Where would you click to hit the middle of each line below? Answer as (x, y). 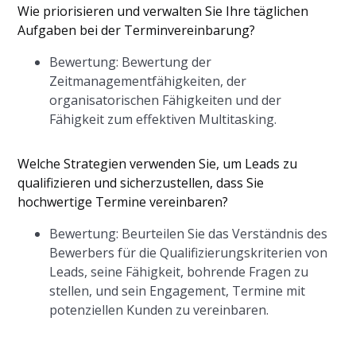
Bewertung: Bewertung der (131, 62)
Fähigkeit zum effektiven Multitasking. (163, 119)
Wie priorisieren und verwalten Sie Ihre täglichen (163, 11)
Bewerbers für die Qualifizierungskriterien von (189, 253)
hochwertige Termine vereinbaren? (123, 202)
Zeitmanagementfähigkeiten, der (148, 81)
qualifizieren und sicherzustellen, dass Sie (141, 183)
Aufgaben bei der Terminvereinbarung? (137, 30)
